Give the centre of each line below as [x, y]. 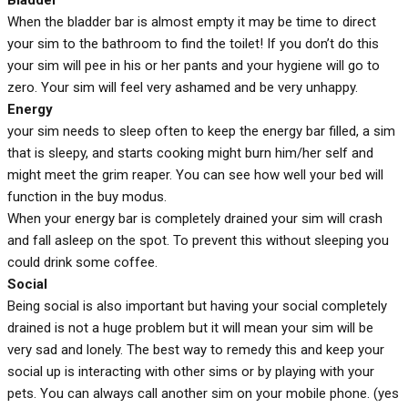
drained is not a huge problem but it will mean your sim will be [190, 327]
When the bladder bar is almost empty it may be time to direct [192, 21]
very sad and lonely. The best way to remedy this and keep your [196, 349]
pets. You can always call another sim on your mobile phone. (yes [203, 393]
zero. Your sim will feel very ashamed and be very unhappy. [183, 87]
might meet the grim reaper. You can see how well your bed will [195, 174]
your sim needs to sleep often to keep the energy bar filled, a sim [201, 131]
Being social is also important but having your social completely [197, 306]
